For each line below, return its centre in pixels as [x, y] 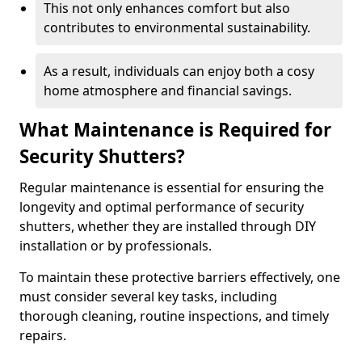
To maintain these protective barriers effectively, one [180, 277]
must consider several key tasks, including [148, 297]
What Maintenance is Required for [175, 130]
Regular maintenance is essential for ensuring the [172, 187]
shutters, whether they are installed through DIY [168, 226]
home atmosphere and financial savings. [168, 90]
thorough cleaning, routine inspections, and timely [174, 316]
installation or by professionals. [116, 246]
